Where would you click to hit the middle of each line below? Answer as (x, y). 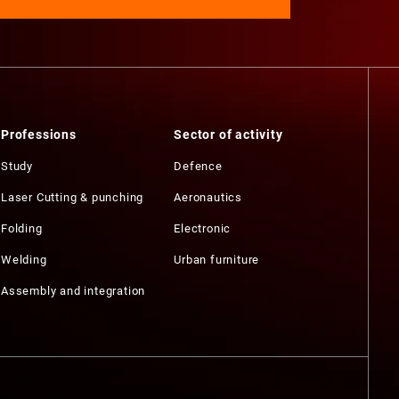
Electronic (203, 228)
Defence (198, 166)
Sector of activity (228, 134)
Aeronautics (208, 197)
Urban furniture (217, 260)
